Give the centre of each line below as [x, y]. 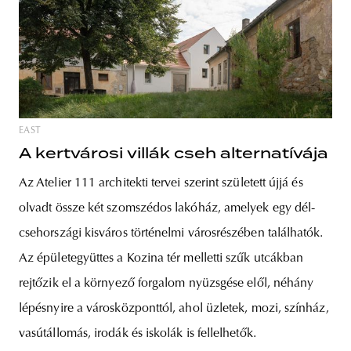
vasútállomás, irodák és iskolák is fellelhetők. [138, 334]
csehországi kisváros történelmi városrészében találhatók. [171, 234]
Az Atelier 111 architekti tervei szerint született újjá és [161, 184]
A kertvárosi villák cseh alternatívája [174, 154]
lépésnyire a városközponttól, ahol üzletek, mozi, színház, [174, 309]
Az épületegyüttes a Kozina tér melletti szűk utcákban [161, 259]
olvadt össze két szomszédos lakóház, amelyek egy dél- [167, 209]
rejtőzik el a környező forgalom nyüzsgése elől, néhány [166, 284]
